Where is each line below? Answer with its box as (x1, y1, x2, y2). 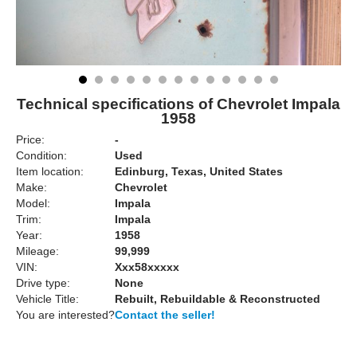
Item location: (16, 165, 84, 178)
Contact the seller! (115, 308, 215, 321)
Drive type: (16, 277, 70, 289)
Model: (16, 197, 50, 210)
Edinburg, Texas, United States (115, 165, 283, 178)
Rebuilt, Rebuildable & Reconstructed (115, 292, 320, 305)
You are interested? (16, 308, 115, 321)
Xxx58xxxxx (115, 261, 179, 273)
